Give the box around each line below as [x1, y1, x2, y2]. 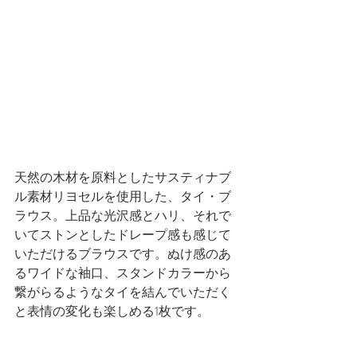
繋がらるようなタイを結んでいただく [14, 283, 231, 301]
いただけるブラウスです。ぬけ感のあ [14, 245, 231, 263]
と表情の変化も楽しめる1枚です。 [14, 302, 210, 320]
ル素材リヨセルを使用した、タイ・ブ [14, 187, 231, 206]
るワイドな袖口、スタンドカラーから [14, 264, 231, 282]
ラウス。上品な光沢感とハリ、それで [14, 206, 231, 225]
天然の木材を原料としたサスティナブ [14, 168, 231, 186]
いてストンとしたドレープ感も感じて [14, 226, 231, 244]
